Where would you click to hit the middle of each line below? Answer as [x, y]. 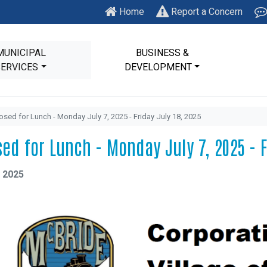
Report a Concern [206, 12]
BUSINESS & [162, 53]
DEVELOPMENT [158, 67]
